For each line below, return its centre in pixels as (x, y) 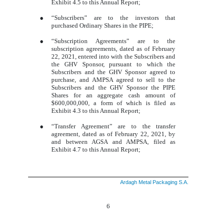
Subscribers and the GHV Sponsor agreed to (114, 72)
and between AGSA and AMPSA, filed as (114, 142)
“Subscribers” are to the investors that (114, 18)
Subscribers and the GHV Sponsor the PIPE (114, 88)
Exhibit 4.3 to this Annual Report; (96, 111)
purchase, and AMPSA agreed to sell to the (114, 80)
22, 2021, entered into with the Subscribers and (114, 57)
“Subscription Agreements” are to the (114, 41)
